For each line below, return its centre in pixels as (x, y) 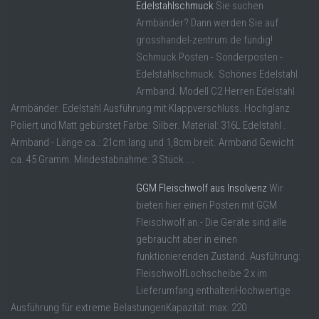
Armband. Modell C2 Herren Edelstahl (215, 91)
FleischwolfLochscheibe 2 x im (202, 274)
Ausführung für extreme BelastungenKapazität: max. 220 (129, 308)
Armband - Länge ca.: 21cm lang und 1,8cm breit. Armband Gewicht (152, 143)
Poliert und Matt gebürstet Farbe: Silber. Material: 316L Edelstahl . (148, 126)
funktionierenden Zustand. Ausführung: (218, 257)
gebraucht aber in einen (187, 240)
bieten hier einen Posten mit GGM (206, 205)
